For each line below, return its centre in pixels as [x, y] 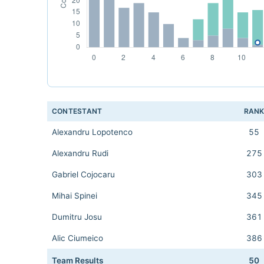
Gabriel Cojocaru [83, 174]
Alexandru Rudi [80, 153]
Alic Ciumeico [77, 238]
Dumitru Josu [77, 217]
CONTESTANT [77, 111]
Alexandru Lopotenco [92, 132]
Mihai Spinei [75, 196]
